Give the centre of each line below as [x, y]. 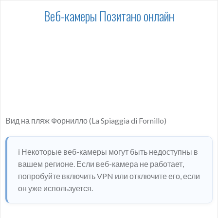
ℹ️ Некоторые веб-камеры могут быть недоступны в [108, 152]
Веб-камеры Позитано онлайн [109, 16]
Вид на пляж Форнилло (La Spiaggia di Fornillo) [86, 120]
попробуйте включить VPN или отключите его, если [109, 176]
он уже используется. [55, 188]
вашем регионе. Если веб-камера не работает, [101, 164]
